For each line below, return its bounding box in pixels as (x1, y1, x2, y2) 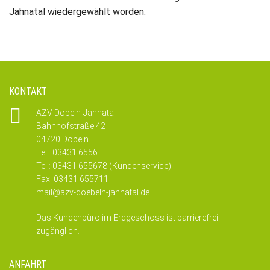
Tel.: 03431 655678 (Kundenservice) (36, 161, 171, 171)
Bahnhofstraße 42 (36, 121, 105, 131)
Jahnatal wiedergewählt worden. (9, 6, 148, 17)
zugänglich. (36, 226, 80, 236)
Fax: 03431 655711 (36, 174, 108, 184)
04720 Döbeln (36, 134, 89, 144)
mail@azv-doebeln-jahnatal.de (36, 187, 149, 197)
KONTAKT (9, 86, 47, 97)
